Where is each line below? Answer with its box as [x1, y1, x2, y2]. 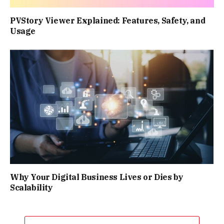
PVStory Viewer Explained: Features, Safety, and [10, 15, 205, 25]
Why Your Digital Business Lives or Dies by [10, 172, 183, 182]
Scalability [10, 182, 53, 193]
